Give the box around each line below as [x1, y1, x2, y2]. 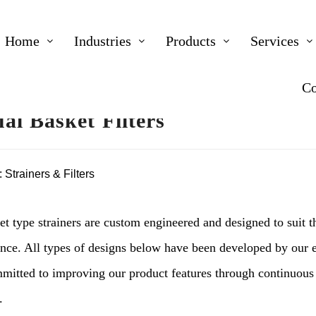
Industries [74, 33, 132, 49]
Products [166, 33, 217, 49]
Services [250, 33, 300, 49]
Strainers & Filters [5, 167, 95, 181]
